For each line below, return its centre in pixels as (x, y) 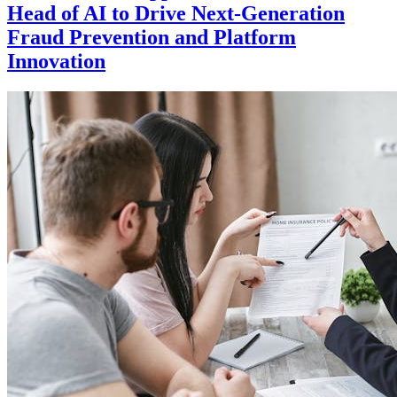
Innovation (56, 62)
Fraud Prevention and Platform (152, 38)
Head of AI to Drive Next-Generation (176, 14)
